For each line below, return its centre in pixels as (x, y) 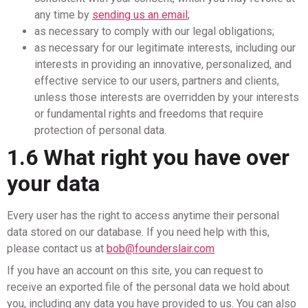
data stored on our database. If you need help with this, (138, 232)
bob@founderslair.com (161, 249)
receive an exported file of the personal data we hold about (148, 287)
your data (53, 184)
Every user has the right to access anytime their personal (143, 216)
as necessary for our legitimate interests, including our (165, 48)
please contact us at (57, 249)
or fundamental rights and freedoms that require (149, 114)
